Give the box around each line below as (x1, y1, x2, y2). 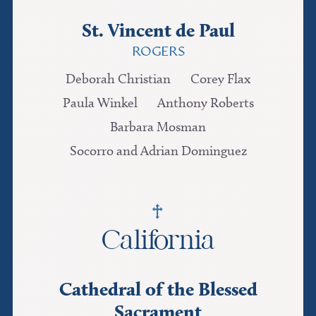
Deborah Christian (66, 70, 171, 87)
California (101, 224, 215, 255)
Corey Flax (190, 70, 250, 87)
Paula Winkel (62, 94, 138, 111)
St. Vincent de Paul (81, 18, 235, 42)
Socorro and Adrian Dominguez (69, 142, 247, 159)
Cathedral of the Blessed (59, 276, 257, 300)
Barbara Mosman (110, 118, 206, 135)
